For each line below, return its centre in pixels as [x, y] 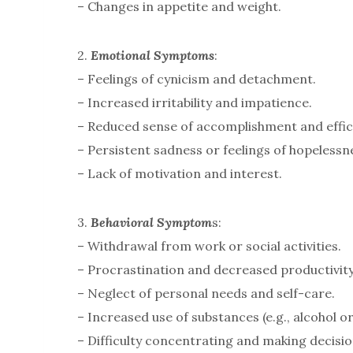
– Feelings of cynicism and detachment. [197, 79]
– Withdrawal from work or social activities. [209, 246]
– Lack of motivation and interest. [180, 174]
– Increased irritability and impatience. [195, 103]
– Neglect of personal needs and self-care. [206, 294]
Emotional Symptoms [152, 56]
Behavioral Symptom [151, 223]
